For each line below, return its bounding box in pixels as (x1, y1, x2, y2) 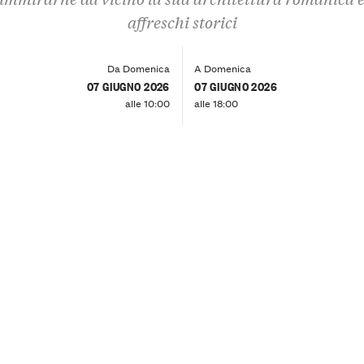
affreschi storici (127, 11, 237, 32)
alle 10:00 (124, 94, 170, 110)
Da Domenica (106, 59, 170, 76)
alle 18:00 (194, 94, 239, 110)
